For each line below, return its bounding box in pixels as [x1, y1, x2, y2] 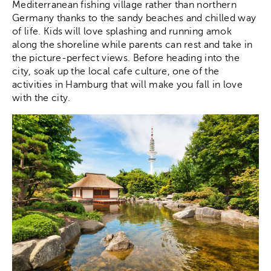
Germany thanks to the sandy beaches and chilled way [12, 12, 256, 24]
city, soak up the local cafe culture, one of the [12, 65, 220, 77]
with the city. [12, 92, 71, 103]
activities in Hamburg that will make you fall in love [12, 79, 243, 90]
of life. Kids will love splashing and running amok [12, 25, 232, 37]
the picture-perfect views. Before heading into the [12, 52, 240, 64]
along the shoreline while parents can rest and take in [12, 39, 253, 50]
